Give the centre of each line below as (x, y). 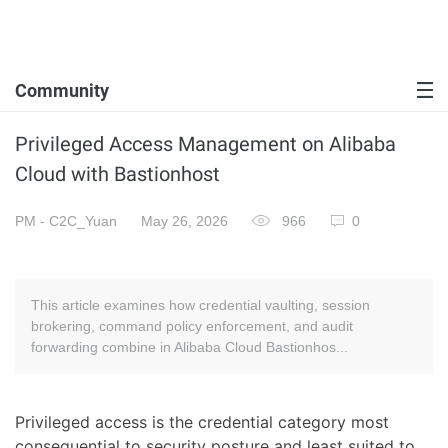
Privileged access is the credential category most (202, 422)
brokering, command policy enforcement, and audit (192, 326)
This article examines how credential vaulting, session (200, 305)
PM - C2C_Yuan (66, 221)
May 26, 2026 (184, 221)
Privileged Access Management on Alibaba (205, 144)
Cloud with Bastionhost (117, 174)
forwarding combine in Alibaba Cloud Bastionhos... (189, 347)
